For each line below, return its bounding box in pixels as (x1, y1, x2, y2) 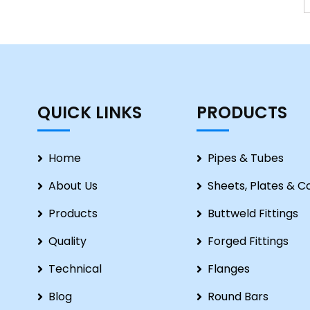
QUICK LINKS (37, 101, 142, 124)
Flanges (207, 261, 250, 277)
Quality (48, 233, 86, 249)
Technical (48, 261, 102, 277)
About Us (48, 178, 98, 194)
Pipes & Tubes (207, 150, 284, 166)
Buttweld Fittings (207, 206, 298, 221)
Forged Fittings (207, 233, 289, 249)
